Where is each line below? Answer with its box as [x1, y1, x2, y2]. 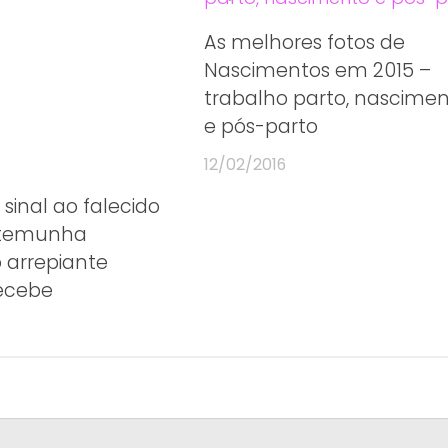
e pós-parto [204, 112, 319, 140]
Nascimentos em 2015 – [204, 56, 432, 84]
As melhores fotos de [204, 28, 406, 56]
